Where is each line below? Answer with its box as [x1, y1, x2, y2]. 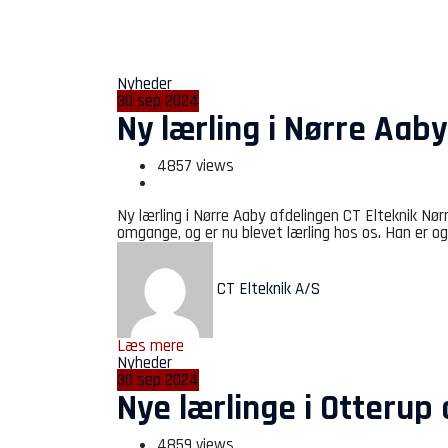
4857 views [157, 155, 234, 177]
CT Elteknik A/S [217, 278, 320, 301]
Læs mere [117, 335, 184, 357]
